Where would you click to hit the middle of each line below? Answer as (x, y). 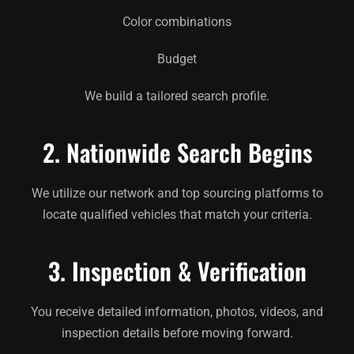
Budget (177, 58)
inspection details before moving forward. (177, 333)
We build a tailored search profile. (177, 96)
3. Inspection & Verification (177, 270)
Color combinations (177, 21)
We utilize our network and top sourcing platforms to (177, 193)
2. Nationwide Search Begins (177, 152)
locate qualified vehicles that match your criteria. (177, 214)
